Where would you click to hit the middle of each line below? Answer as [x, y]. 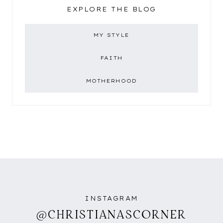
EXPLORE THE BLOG [111, 9]
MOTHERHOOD [111, 81]
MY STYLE [111, 35]
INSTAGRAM [111, 199]
